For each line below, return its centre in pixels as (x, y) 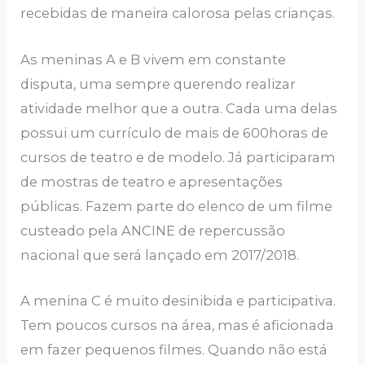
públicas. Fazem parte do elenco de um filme (177, 206)
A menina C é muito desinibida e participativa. (178, 300)
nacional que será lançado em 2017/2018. (160, 255)
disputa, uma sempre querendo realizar (158, 84)
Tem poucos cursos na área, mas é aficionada (178, 325)
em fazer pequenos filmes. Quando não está (174, 349)
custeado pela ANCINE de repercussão (153, 230)
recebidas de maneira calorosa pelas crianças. (178, 13)
